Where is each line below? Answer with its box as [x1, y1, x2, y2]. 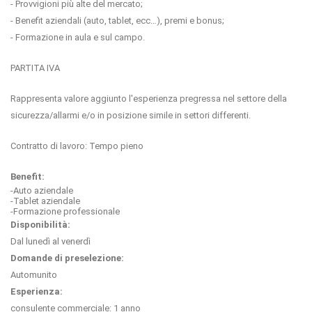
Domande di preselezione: [10, 253, 124, 264]
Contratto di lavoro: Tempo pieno [10, 141, 143, 152]
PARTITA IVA [10, 63, 60, 74]
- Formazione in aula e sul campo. [10, 32, 145, 43]
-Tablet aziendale [10, 196, 80, 207]
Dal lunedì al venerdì [10, 236, 91, 247]
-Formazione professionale [10, 206, 120, 217]
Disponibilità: [10, 219, 70, 231]
